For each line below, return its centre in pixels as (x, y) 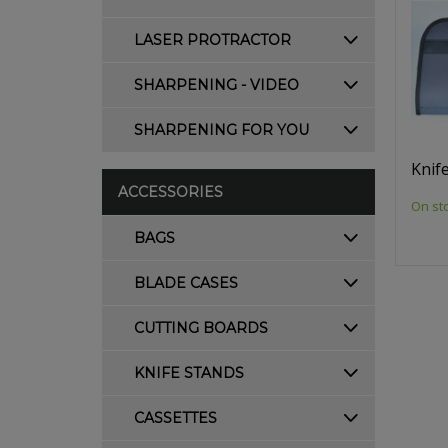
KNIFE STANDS (189, 373)
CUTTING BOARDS (201, 328)
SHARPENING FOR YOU (221, 130)
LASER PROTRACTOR (212, 40)
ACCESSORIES (170, 192)
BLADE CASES (186, 283)
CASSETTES (175, 418)
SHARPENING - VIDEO (216, 85)
